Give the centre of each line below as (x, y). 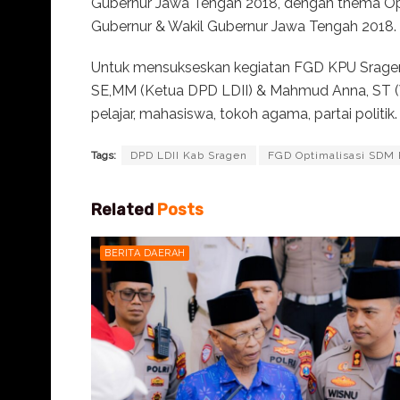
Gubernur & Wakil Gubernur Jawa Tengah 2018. (244, 27)
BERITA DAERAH (145, 254)
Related (122, 210)
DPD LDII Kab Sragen (189, 156)
